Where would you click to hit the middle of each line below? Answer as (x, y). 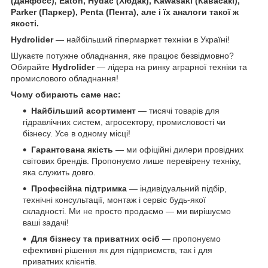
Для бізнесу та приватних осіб (95, 239)
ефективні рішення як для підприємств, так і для (118, 250)
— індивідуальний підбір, (177, 189)
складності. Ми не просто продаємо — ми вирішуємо (127, 211)
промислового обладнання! (65, 79)
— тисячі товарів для (178, 111)
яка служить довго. (59, 173)
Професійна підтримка (79, 189)
